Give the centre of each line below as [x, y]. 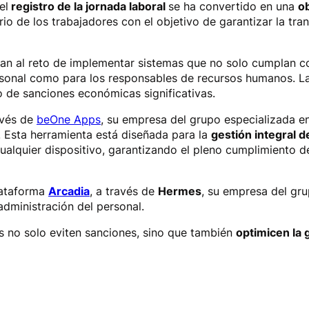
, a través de [124, 191]
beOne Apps [69, 120]
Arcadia [69, 191]
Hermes [180, 191]
